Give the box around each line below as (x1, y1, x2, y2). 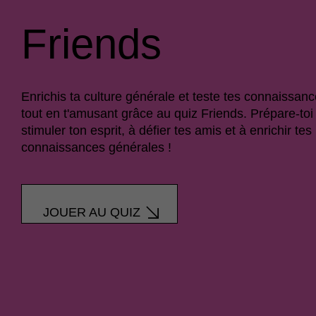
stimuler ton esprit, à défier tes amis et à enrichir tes (21, 123, 312, 138)
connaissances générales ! (21, 140, 171, 154)
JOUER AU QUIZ (43, 205, 140, 219)
